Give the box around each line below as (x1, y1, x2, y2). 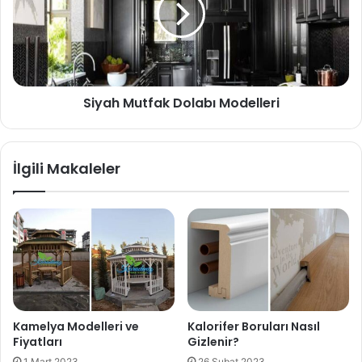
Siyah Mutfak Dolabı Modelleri (82, 93, 280, 112)
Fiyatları (13, 334, 62, 351)
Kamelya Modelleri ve (13, 318, 139, 335)
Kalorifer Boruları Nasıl (187, 318, 320, 335)
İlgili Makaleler (13, 158, 120, 179)
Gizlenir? (187, 334, 239, 351)
